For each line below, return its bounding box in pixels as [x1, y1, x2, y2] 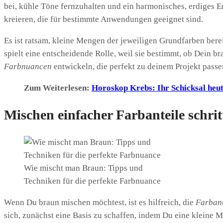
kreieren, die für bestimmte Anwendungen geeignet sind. [4, 14, 203, 24]
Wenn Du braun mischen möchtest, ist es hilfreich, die [4, 197, 196, 207]
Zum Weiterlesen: [24, 83, 92, 93]
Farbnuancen [4, 62, 52, 72]
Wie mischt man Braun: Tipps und [24, 163, 143, 173]
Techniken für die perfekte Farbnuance [24, 176, 161, 186]
